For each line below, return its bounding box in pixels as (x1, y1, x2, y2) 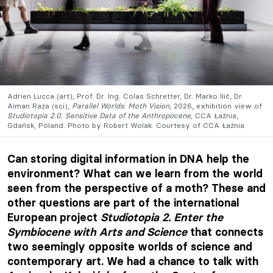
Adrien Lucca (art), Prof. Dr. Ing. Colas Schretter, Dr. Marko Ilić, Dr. (7, 91, 243, 101)
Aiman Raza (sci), (7, 101, 69, 110)
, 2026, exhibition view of (169, 101, 262, 110)
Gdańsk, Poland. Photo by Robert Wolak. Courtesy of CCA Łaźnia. (7, 120, 246, 130)
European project (7, 210, 101, 224)
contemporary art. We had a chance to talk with (7, 253, 258, 268)
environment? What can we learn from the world (7, 166, 263, 180)
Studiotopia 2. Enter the (101, 210, 223, 224)
